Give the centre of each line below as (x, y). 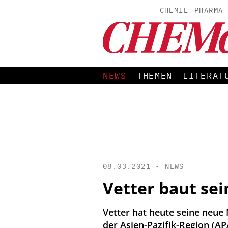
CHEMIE (174, 10)
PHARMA (209, 10)
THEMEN (155, 76)
